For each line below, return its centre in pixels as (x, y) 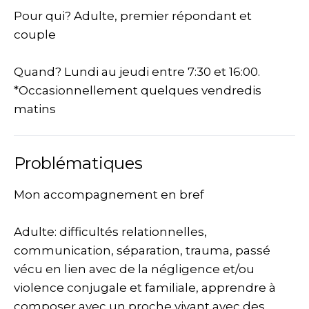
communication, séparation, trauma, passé (142, 250)
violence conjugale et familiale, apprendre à (145, 288)
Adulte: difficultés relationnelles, (110, 232)
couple (35, 34)
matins (35, 109)
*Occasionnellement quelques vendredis (138, 90)
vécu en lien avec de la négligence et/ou (134, 269)
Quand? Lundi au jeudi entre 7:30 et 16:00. (137, 72)
